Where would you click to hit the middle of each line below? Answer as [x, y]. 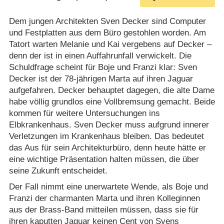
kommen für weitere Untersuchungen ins [84, 113]
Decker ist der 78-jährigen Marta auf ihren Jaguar [101, 79]
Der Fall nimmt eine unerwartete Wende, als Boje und [108, 186]
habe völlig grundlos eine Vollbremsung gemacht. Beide [112, 102]
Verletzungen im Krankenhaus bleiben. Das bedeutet [106, 136]
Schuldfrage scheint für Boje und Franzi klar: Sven [103, 67]
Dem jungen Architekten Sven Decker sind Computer [107, 21]
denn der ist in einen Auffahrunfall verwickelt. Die [100, 56]
